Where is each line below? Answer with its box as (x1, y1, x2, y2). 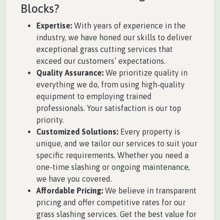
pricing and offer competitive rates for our (36, 197, 186, 207)
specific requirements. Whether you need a (36, 150, 189, 160)
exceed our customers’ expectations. (36, 56, 165, 65)
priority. (36, 115, 64, 124)
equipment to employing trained (36, 91, 152, 101)
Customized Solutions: (36, 127, 118, 136)
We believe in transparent (103, 186, 196, 195)
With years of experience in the (72, 21, 186, 30)
